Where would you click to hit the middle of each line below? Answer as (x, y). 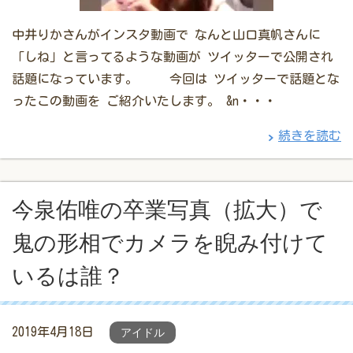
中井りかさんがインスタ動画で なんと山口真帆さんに (166, 34)
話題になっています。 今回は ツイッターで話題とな (176, 78)
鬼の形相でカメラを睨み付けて (170, 243)
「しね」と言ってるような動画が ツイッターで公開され (173, 56)
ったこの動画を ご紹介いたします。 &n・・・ (144, 100)
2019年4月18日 (53, 331)
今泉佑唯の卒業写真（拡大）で (167, 210)
